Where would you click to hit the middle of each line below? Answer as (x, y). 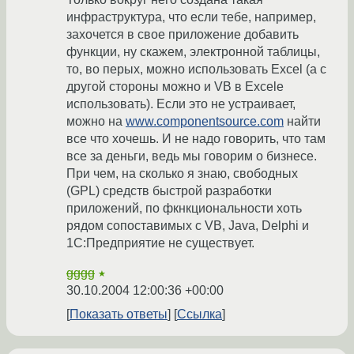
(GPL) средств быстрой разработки (169, 190)
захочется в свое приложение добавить (183, 34)
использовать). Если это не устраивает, (181, 104)
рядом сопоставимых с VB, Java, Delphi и (188, 225)
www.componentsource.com (205, 121)
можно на (96, 121)
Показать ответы (119, 314)
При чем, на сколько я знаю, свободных (182, 173)
